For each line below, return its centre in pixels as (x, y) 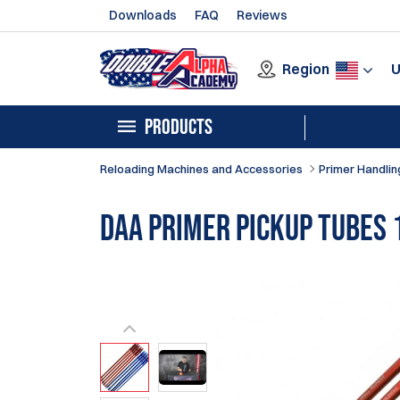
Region (306, 68)
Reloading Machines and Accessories (201, 169)
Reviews (262, 15)
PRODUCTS (179, 127)
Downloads (143, 15)
